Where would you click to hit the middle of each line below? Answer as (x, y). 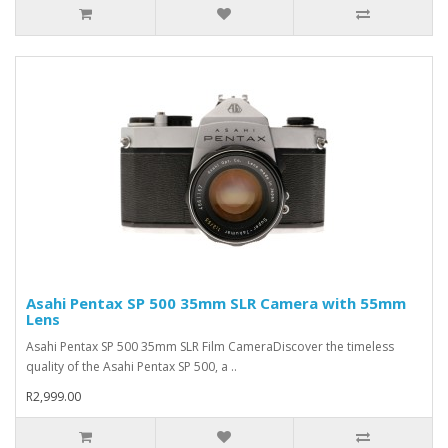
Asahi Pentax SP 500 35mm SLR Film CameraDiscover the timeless (210, 346)
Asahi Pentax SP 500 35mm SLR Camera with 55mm (216, 302)
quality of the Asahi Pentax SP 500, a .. (131, 366)
